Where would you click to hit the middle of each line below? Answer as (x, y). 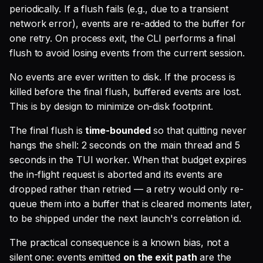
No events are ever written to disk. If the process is (122, 77)
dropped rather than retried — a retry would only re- (127, 189)
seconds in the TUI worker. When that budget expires (128, 160)
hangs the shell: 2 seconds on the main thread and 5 (125, 145)
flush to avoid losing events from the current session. (127, 53)
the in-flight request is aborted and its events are (116, 174)
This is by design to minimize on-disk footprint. (112, 106)
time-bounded (118, 130)
